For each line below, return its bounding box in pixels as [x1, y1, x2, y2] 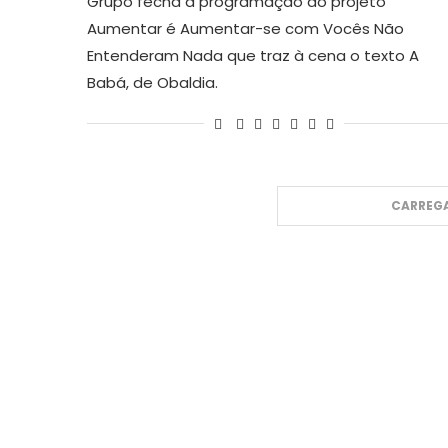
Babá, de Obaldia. [87, 71, 218, 93]
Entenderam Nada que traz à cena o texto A [87, 44, 419, 66]
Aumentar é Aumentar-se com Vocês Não [87, 17, 404, 39]
